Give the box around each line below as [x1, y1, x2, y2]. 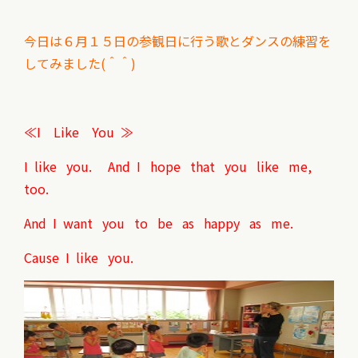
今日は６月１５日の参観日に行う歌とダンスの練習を [24, 31, 331, 50]
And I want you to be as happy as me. [24, 213, 293, 233]
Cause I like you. [24, 248, 133, 267]
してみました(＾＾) [24, 54, 136, 73]
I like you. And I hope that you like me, [24, 157, 315, 176]
